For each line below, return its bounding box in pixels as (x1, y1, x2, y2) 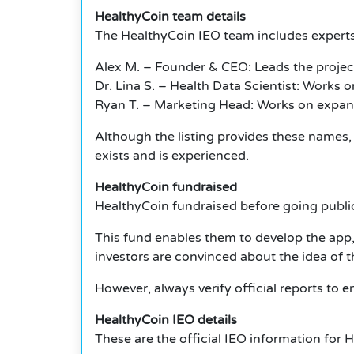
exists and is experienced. (95, 148, 249, 164)
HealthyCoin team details (95, 9, 246, 25)
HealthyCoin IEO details (95, 312, 237, 329)
